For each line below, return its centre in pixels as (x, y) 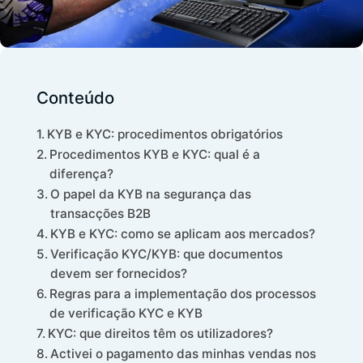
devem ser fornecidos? (119, 273)
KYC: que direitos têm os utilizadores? (161, 333)
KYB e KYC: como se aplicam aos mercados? (183, 233)
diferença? (82, 173)
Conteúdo (75, 97)
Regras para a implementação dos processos (183, 293)
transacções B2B (101, 213)
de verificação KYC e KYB (126, 313)
